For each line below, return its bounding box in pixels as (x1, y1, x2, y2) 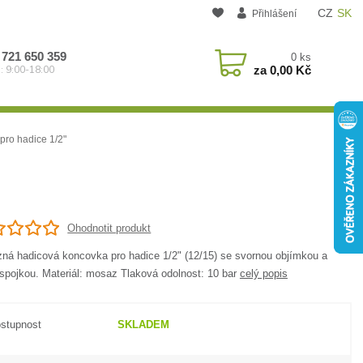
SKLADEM (117, 318, 169, 331)
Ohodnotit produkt (67, 221, 152, 234)
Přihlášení (252, 7, 297, 19)
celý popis (239, 267, 288, 280)
